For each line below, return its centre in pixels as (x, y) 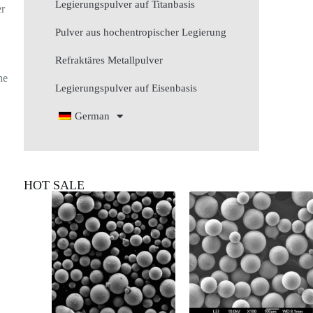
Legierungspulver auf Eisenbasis (126, 88)
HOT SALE (54, 185)
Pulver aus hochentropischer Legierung (141, 32)
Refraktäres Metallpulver (109, 60)
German (93, 116)
